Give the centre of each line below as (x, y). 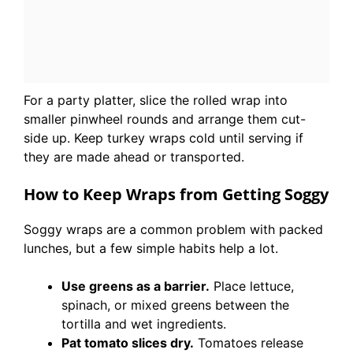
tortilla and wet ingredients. (144, 323)
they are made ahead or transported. (134, 156)
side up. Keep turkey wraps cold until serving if (163, 137)
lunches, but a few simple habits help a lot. (151, 248)
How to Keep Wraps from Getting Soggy (176, 194)
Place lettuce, (252, 286)
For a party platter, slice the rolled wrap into (156, 100)
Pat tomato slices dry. (128, 342)
